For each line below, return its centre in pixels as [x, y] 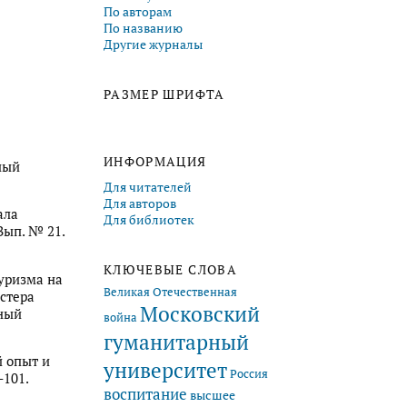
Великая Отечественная [170, 292]
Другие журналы [153, 44]
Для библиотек [149, 219]
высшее [213, 395]
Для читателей [148, 187]
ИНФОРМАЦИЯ [155, 161]
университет [165, 370]
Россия [249, 373]
